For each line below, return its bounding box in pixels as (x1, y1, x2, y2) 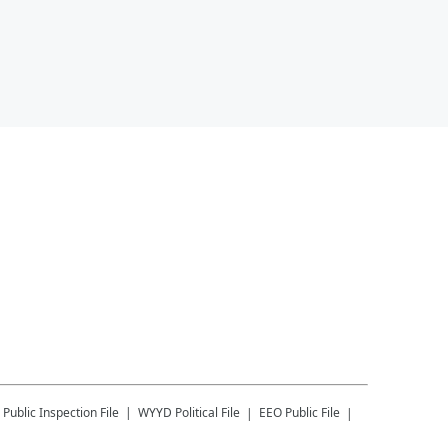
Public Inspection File (3, 404, 119, 421)
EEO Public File (259, 404, 340, 421)
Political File (175, 404, 240, 421)
